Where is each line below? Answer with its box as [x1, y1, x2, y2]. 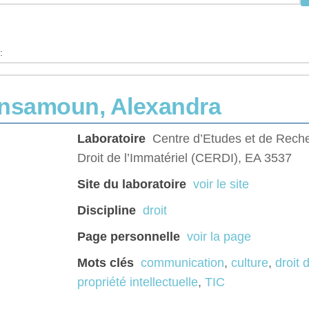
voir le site [193, 177, 249, 192]
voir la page [187, 230, 251, 244]
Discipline [77, 203, 136, 218]
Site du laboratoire [77, 177, 186, 192]
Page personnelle [77, 230, 180, 244]
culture [231, 256, 268, 270]
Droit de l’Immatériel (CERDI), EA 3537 [77, 151, 292, 166]
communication [141, 256, 224, 270]
